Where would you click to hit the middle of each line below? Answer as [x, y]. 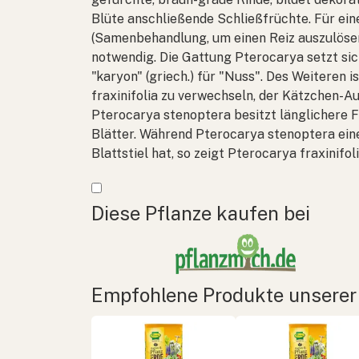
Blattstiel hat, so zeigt [159, 153]
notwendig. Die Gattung [163, 57]
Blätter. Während [143, 134]
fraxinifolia [125, 95]
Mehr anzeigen [135, 184]
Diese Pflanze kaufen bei [201, 213]
